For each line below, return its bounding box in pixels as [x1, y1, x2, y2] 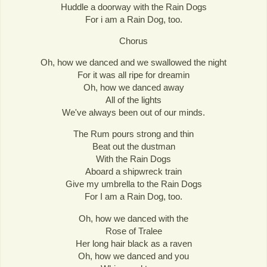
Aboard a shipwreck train [85, 166, 182, 177]
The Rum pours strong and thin [73, 129, 194, 139]
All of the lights [105, 95, 162, 105]
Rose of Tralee [105, 225, 162, 236]
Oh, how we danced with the [79, 213, 188, 223]
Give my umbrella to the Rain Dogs [65, 179, 202, 190]
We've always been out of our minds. [62, 107, 205, 118]
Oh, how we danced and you [78, 250, 189, 261]
